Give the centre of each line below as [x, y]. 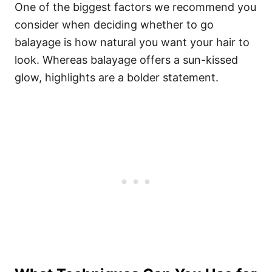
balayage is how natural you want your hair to [132, 42]
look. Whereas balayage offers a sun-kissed [126, 60]
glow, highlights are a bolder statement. [117, 77]
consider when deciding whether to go [114, 25]
